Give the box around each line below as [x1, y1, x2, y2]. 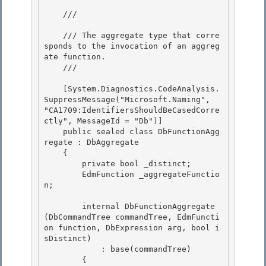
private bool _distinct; [44, 159, 82, 169]
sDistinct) [44, 234, 96, 243]
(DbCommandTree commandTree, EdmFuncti [44, 213, 220, 222]
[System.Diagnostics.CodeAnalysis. [44, 84, 63, 94]
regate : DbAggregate [44, 138, 144, 147]
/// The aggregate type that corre [44, 31, 63, 40]
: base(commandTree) [44, 245, 101, 254]
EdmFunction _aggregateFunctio [44, 170, 82, 179]
